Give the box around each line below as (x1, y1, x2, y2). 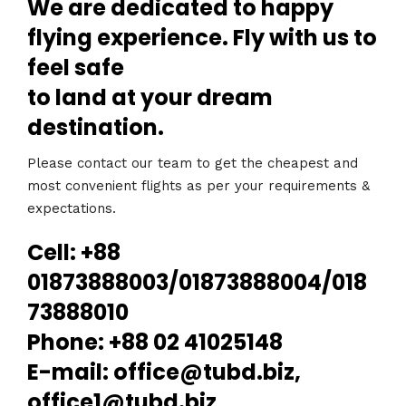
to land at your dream (27, 82, 273, 112)
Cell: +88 (27, 237, 121, 267)
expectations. (27, 199, 116, 217)
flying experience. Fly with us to (27, 23, 377, 53)
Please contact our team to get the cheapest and (27, 154, 358, 171)
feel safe (27, 53, 124, 82)
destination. (27, 112, 164, 142)
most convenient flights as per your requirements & (27, 177, 370, 194)
